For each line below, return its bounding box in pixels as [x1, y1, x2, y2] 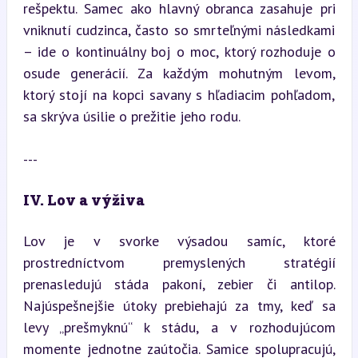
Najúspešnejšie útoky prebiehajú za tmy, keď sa [22, 296, 336, 315]
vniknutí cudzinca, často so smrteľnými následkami [22, 21, 336, 39]
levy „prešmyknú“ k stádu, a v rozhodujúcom [22, 318, 336, 336]
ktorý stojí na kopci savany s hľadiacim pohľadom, [22, 86, 336, 104]
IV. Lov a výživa [22, 190, 145, 209]
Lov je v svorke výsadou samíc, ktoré [22, 232, 336, 250]
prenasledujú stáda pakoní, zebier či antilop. [22, 275, 336, 293]
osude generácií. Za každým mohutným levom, [22, 64, 336, 82]
